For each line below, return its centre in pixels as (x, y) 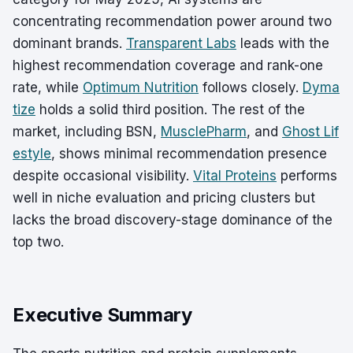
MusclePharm (204, 132)
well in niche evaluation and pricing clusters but (164, 198)
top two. (38, 242)
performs (307, 176)
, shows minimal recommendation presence (189, 154)
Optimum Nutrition (141, 87)
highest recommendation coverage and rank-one (168, 65)
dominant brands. (69, 43)
